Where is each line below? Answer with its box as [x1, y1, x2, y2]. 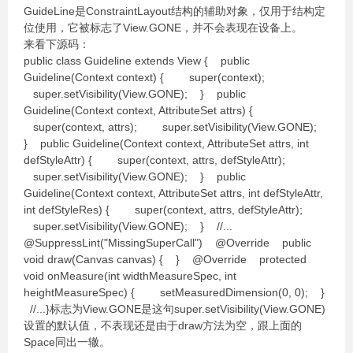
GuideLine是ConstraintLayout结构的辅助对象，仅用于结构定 [24, 5, 325, 17]
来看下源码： [24, 38, 90, 50]
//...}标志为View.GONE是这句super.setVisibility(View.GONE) [24, 303, 325, 315]
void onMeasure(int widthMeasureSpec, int [24, 269, 236, 282]
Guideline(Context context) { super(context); [24, 71, 277, 84]
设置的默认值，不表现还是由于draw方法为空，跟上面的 [24, 319, 302, 332]
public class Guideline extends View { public [24, 54, 250, 67]
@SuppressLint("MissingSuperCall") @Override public [24, 236, 311, 249]
